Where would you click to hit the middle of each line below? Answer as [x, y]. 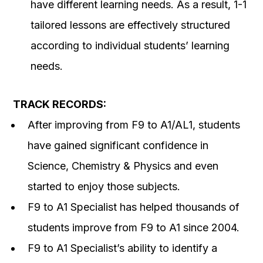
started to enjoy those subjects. [104, 187]
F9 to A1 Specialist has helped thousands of [134, 207]
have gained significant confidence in [118, 146]
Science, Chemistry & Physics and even [123, 166]
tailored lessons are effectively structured [130, 25]
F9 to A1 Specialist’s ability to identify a [122, 248]
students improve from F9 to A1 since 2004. [134, 228]
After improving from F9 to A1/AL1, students [134, 125]
